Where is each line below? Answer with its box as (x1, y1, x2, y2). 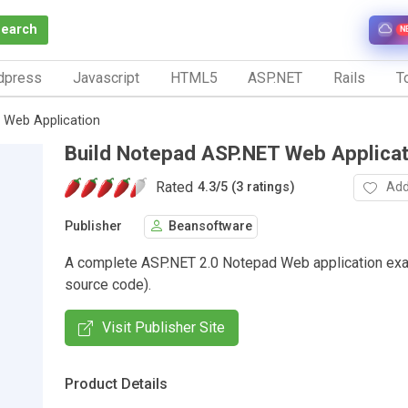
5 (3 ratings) (220, 179, 295, 196)
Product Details (65, 374, 168, 393)
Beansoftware (168, 219, 252, 235)
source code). (65, 275, 151, 293)
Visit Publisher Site (102, 318, 225, 336)
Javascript (72, 68, 139, 87)
